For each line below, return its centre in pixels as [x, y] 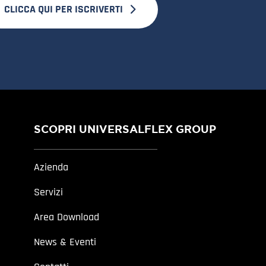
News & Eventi [65, 242]
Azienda [51, 167]
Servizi [49, 192]
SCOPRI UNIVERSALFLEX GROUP [125, 130]
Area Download [67, 217]
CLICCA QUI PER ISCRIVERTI [63, 9]
